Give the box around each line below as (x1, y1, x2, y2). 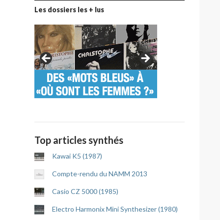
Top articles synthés (34, 134, 123, 146)
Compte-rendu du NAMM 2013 (52, 169, 147, 178)
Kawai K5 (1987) (52, 152, 102, 160)
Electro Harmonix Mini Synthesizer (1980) (52, 205, 178, 213)
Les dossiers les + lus (34, 5, 104, 14)
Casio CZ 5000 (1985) (52, 187, 118, 195)
